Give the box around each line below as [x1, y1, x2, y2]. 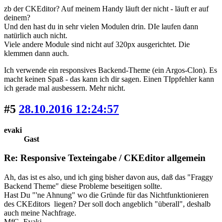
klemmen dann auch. [4, 49, 69, 57]
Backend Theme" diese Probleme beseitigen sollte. [4, 182, 162, 191]
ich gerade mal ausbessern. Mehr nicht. [4, 83, 125, 92]
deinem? [4, 13, 30, 22]
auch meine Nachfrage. [4, 209, 76, 218]
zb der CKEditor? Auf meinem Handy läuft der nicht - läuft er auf [4, 4, 209, 13]
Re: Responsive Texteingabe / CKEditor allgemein [4, 153, 206, 164]
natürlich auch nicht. [4, 31, 67, 40]
